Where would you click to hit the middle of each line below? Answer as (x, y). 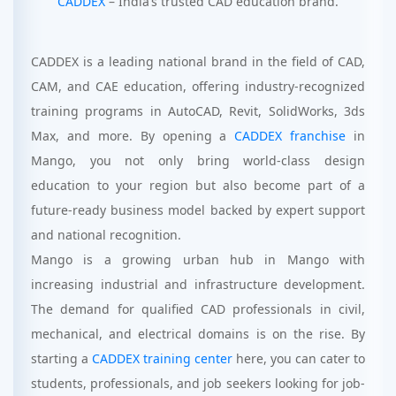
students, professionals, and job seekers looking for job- (198, 383)
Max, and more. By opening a (133, 136)
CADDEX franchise (290, 136)
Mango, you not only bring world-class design (198, 160)
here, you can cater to (299, 358)
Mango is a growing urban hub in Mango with (198, 259)
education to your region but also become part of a (198, 185)
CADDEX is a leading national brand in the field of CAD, (198, 61)
